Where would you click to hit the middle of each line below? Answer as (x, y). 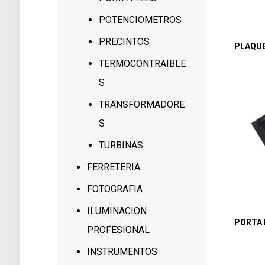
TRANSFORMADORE (142, 104)
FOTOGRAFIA (115, 189)
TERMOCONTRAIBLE (143, 64)
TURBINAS (121, 145)
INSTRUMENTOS (122, 252)
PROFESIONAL (119, 230)
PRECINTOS (125, 42)
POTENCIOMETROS (140, 20)
